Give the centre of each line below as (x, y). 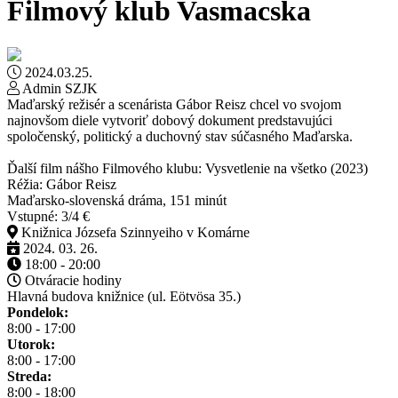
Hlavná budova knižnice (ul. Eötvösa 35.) (124, 296)
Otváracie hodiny (72, 280)
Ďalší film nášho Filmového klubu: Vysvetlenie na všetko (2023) (187, 168)
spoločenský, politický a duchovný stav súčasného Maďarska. (180, 136)
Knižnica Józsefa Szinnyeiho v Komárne (134, 232)
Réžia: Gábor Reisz (62, 184)
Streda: (29, 376)
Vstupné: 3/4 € (48, 216)
